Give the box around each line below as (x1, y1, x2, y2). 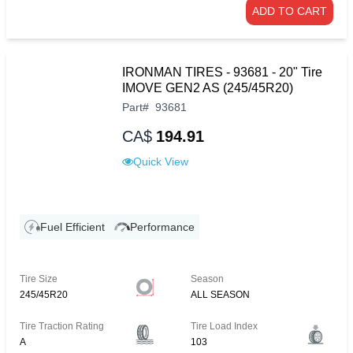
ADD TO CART (252, 5, 327, 18)
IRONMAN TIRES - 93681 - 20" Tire (122, 65, 322, 80)
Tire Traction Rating (20, 321, 104, 333)
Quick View (133, 155, 188, 169)
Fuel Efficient (40, 221, 105, 234)
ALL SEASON (191, 289, 251, 301)
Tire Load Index (191, 321, 258, 333)
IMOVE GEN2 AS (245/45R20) (122, 81, 293, 95)
